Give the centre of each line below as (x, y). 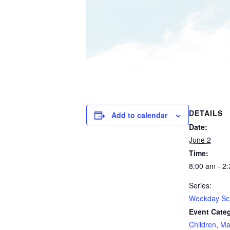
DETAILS (206, 113)
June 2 (200, 140)
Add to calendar (139, 115)
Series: (200, 186)
